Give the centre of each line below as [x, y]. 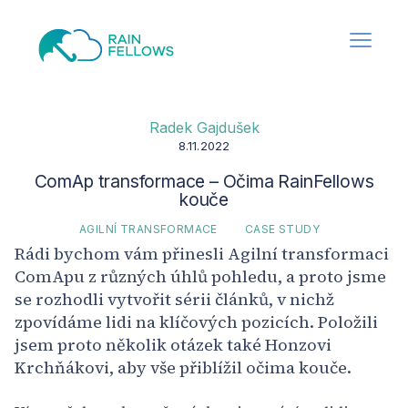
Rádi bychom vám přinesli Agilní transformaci [202, 254]
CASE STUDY [282, 229]
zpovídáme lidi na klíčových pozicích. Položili [196, 322]
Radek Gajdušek [204, 127]
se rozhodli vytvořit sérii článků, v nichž [174, 300]
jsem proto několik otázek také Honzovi [173, 345]
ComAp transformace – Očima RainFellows [204, 181]
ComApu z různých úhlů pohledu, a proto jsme [200, 277]
